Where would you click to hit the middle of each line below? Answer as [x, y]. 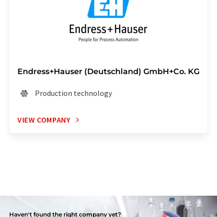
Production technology [73, 93]
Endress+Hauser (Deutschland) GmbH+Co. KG [108, 72]
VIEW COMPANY [44, 120]
